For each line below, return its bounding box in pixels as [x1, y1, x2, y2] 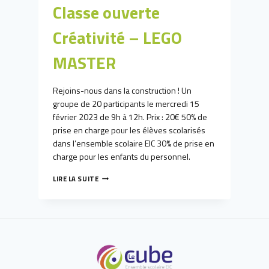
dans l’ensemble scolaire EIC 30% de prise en [53, 137, 214, 150]
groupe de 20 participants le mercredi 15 [53, 97, 199, 110]
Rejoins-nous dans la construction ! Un [53, 84, 192, 97]
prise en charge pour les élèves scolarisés [53, 124, 205, 137]
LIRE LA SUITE [53, 174, 99, 184]
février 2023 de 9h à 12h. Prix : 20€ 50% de [53, 110, 207, 124]
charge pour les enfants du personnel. [53, 150, 190, 163]
